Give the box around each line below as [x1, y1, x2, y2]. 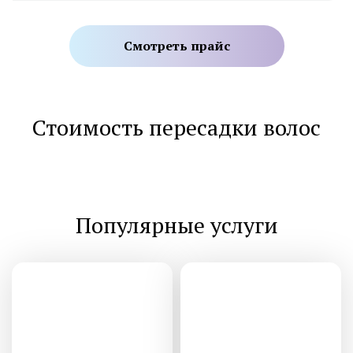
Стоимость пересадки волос [32, 112, 321, 142]
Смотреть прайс [123, 36, 230, 54]
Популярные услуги [75, 210, 278, 240]
